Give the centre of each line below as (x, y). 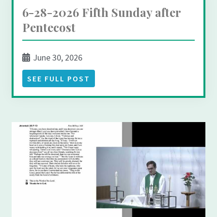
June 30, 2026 (57, 58)
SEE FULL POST (59, 79)
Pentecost (49, 27)
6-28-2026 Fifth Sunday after (101, 12)
